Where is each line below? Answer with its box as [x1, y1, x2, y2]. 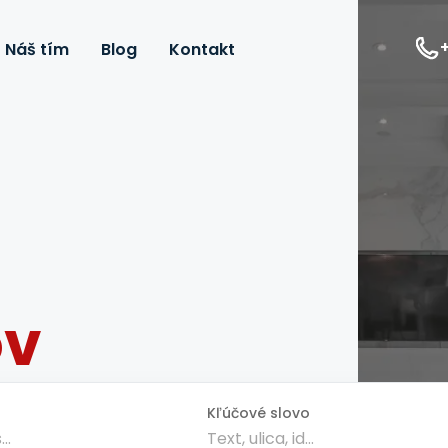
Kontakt [169, 38, 235, 61]
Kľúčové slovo [207, 403, 311, 423]
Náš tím [5, 38, 69, 61]
